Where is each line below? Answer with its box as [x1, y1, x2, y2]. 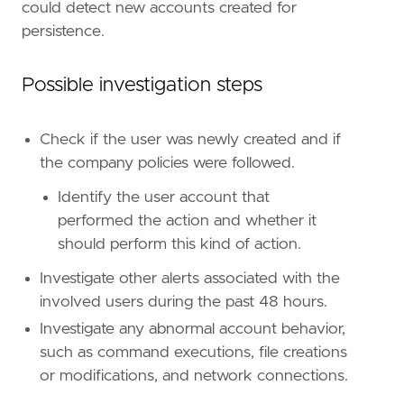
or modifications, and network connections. [40, 367, 348, 384]
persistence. [22, 23, 105, 40]
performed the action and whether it [58, 212, 317, 229]
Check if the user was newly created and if [40, 131, 341, 148]
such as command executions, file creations [40, 344, 347, 361]
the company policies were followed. [40, 154, 295, 171]
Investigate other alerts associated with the [40, 270, 340, 287]
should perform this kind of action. [58, 235, 301, 252]
